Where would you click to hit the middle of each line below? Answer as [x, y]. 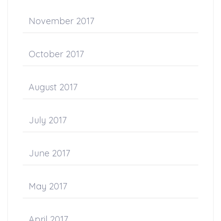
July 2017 [48, 120]
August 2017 [53, 87]
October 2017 [56, 54]
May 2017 [48, 186]
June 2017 [49, 153]
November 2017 [61, 21]
